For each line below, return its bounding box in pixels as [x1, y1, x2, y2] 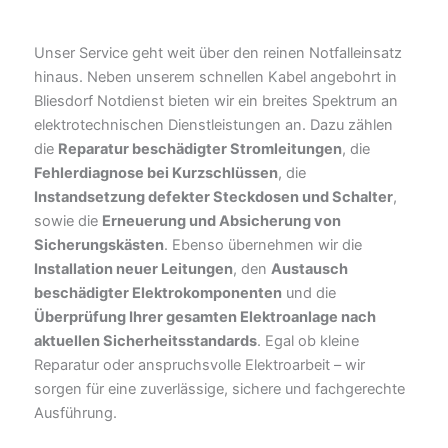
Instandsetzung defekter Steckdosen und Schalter [34, 188, 393, 207]
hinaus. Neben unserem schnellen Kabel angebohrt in [34, 68, 397, 87]
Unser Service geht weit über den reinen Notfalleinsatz [34, 44, 402, 63]
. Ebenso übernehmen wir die [164, 236, 362, 255]
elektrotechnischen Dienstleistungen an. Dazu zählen [34, 116, 393, 135]
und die [282, 284, 336, 303]
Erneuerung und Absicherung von [102, 212, 341, 231]
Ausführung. [34, 404, 117, 423]
